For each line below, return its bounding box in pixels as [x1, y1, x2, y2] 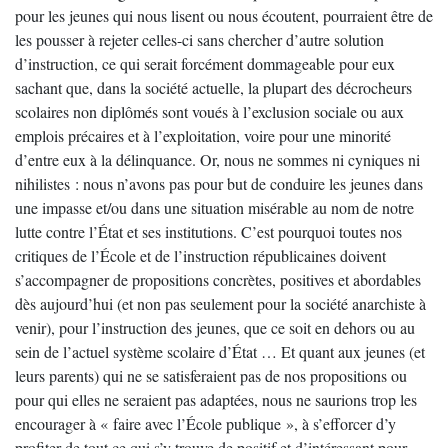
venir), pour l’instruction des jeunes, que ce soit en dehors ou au [15, 317, 415, 338]
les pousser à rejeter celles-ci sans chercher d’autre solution [15, 29, 384, 50]
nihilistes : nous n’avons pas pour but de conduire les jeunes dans [15, 173, 423, 194]
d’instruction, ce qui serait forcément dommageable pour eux [15, 53, 395, 74]
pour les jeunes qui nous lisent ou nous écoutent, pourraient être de [15, 5, 433, 26]
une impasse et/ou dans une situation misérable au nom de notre [15, 197, 414, 218]
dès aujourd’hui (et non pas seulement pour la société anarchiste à [15, 293, 426, 314]
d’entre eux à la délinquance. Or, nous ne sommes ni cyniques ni [15, 149, 420, 170]
